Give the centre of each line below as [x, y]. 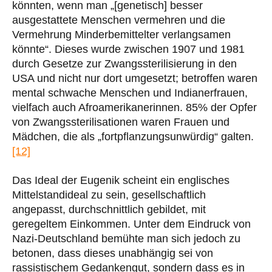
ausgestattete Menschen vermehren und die [119, 20]
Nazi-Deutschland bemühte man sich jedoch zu [126, 238]
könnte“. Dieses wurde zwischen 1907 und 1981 [128, 49]
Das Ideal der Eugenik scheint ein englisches [121, 180]
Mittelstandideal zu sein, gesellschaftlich [109, 195]
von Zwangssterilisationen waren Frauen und [121, 122]
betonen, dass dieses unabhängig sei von [113, 253]
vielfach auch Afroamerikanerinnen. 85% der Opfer [134, 107]
